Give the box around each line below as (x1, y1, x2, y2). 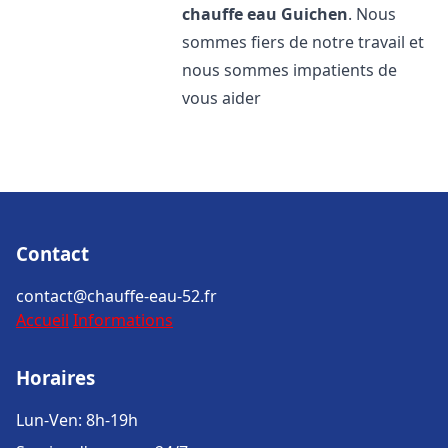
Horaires (16, 365, 95, 390)
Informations (73, 309, 173, 331)
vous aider (182, 87, 262, 109)
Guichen (281, 3, 349, 25)
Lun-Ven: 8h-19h (16, 409, 138, 431)
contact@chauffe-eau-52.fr (16, 285, 217, 307)
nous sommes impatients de (182, 59, 398, 81)
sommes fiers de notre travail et (182, 31, 425, 53)
